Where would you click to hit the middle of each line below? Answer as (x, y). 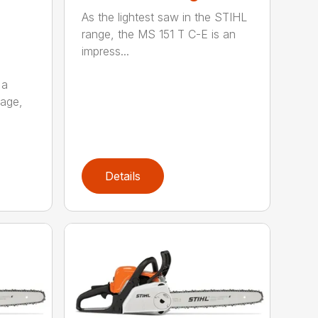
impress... (106, 51)
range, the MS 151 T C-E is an (159, 34)
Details (123, 176)
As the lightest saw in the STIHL (165, 17)
